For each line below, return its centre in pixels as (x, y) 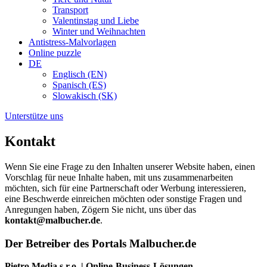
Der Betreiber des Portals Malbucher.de (100, 243)
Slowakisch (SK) (85, 96)
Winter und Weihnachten (99, 31)
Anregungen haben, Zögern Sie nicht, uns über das (100, 209)
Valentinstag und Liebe (96, 21)
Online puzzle (55, 53)
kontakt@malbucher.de (52, 220)
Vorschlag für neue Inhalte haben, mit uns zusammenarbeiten (119, 177)
